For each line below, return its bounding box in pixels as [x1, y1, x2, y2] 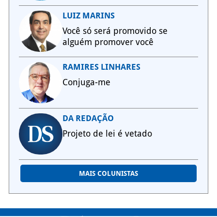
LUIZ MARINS [62, 11, 115, 21]
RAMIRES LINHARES [62, 62, 140, 72]
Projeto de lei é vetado [62, 128, 152, 139]
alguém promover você [62, 37, 154, 47]
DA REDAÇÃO [62, 113, 114, 124]
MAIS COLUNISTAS [78, 170, 138, 178]
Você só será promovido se [62, 26, 168, 36]
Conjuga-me [62, 77, 110, 88]
